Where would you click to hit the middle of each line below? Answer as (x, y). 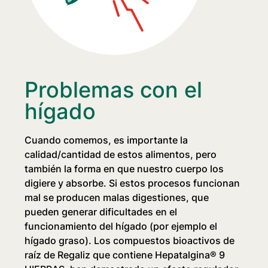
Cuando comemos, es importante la (106, 140)
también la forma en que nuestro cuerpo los (124, 169)
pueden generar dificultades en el (101, 212)
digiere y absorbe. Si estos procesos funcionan (133, 183)
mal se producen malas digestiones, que (117, 198)
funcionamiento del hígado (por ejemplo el (121, 226)
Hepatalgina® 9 (190, 255)
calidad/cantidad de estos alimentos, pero (121, 155)
